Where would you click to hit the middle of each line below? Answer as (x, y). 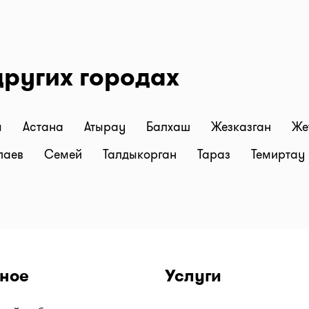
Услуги (193, 276)
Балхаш (170, 127)
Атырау (107, 127)
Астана (45, 127)
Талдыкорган (141, 154)
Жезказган (243, 127)
